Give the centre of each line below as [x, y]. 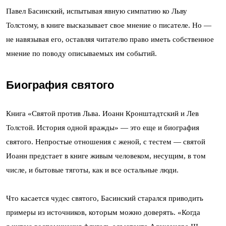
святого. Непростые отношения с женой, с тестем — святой [106, 142]
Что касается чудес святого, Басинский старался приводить [105, 198]
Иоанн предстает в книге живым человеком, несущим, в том [106, 156]
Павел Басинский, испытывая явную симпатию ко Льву [97, 11]
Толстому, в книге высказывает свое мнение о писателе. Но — [109, 25]
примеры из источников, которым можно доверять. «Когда [103, 212]
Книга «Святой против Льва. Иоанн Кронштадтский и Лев [102, 113]
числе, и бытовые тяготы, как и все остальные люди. [92, 170]
